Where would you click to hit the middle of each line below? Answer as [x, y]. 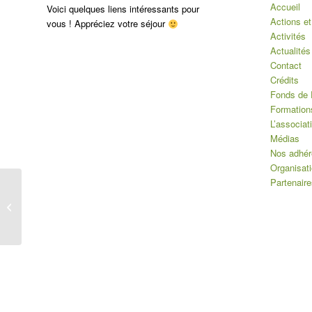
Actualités [290, 51]
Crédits [284, 80]
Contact [286, 65]
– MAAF [41, 214]
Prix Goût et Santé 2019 [73, 199]
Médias [284, 139]
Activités [288, 36]
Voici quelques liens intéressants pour [123, 9]
